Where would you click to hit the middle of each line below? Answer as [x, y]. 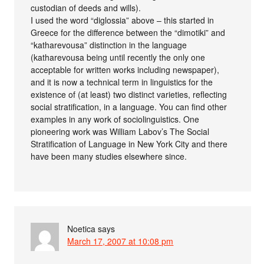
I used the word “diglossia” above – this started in [123, 20]
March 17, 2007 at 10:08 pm [121, 241]
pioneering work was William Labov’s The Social [120, 131]
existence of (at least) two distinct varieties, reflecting [129, 94]
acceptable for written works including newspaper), [125, 69]
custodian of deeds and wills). [86, 7]
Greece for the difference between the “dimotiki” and [128, 32]
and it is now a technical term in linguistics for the [122, 82]
